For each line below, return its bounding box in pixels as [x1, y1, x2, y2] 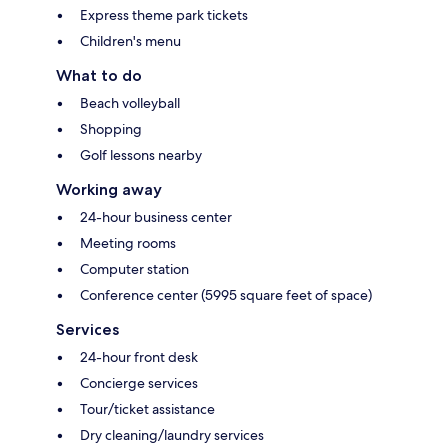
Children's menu [80, 31, 181, 50]
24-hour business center [80, 207, 232, 226]
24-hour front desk [80, 347, 198, 366]
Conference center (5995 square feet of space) [80, 285, 372, 304]
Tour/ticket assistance [80, 399, 215, 418]
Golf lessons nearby [80, 145, 202, 164]
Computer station [80, 259, 189, 278]
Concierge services [80, 373, 198, 392]
